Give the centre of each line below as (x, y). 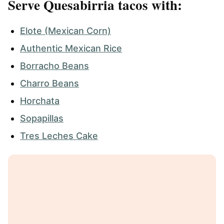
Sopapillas (42, 118)
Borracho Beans (54, 65)
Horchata (40, 100)
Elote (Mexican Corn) (65, 30)
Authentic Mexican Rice (71, 48)
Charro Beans (49, 83)
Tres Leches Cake (59, 135)
